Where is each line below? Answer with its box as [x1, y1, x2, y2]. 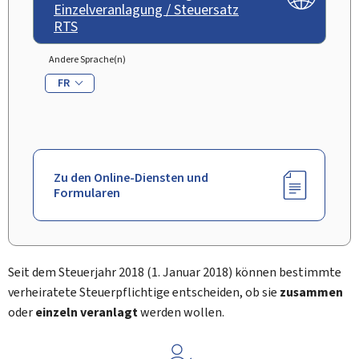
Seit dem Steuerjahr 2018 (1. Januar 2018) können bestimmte [8, 263, 341, 280]
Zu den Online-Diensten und [54, 168, 208, 186]
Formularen [54, 184, 120, 201]
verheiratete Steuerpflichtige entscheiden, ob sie [8, 283, 280, 301]
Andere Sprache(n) [49, 53, 126, 66]
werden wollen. [138, 303, 224, 321]
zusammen [280, 283, 343, 301]
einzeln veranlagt [35, 303, 138, 321]
